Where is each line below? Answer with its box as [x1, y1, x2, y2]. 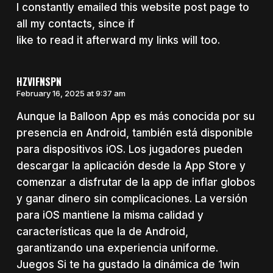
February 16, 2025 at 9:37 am [16, 88, 126, 99]
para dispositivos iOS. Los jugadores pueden [16, 143, 243, 156]
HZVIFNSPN [16, 74, 62, 90]
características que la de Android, [16, 225, 188, 238]
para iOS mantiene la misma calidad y [16, 209, 204, 222]
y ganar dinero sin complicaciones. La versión [16, 193, 247, 205]
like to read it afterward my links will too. [16, 34, 220, 46]
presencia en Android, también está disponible [16, 127, 253, 140]
